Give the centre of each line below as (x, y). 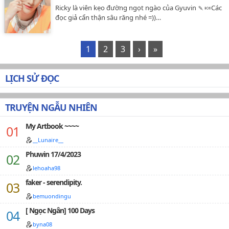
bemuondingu (52, 196)
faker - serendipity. (54, 182)
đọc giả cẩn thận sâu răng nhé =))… (108, 17)
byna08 (42, 224)
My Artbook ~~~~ (52, 126)
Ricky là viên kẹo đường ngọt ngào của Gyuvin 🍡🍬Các (139, 7)
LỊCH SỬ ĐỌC (32, 78)
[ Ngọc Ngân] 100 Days (60, 210)
